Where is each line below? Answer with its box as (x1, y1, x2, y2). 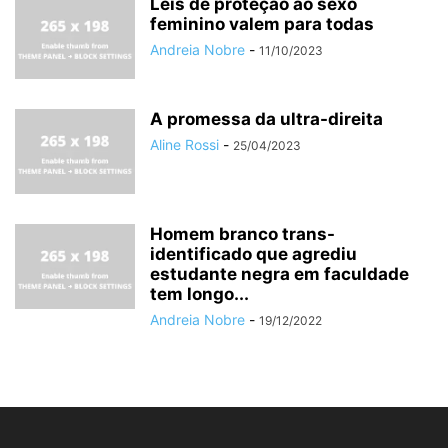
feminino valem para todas (150, 13, 374, 34)
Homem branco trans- (150, 223, 335, 244)
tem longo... (150, 283, 249, 304)
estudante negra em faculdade (150, 263, 409, 284)
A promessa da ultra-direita (150, 108, 383, 129)
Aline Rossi (150, 135, 219, 153)
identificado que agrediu (150, 243, 357, 264)
